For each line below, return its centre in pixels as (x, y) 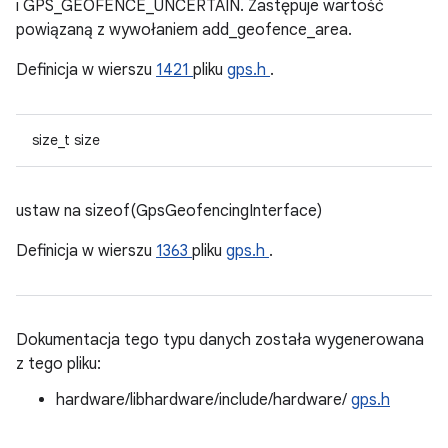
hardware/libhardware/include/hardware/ (203, 400)
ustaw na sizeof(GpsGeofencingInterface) (169, 211)
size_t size (66, 140)
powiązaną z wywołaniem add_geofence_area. (184, 30)
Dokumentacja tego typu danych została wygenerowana (220, 340)
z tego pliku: (58, 364)
